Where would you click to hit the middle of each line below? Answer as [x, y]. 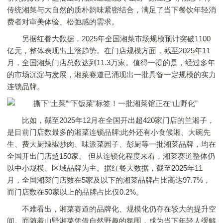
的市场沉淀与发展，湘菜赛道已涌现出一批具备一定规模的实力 [111, 74]
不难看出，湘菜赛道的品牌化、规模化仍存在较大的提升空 [111, 209]
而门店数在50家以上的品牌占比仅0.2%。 [75, 192]
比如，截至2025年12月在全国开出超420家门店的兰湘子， [111, 120]
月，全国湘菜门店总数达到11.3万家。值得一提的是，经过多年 [111, 62]
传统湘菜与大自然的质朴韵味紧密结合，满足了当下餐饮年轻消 [111, 10]
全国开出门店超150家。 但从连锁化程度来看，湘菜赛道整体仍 [111, 156]
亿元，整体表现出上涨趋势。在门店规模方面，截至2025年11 [109, 51]
